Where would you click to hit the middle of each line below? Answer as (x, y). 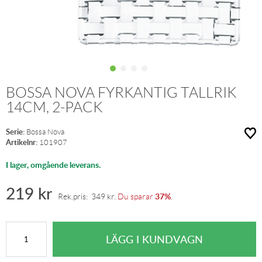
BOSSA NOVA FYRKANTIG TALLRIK (121, 93)
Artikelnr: (22, 142)
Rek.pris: (75, 196)
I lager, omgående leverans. (53, 165)
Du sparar (135, 196)
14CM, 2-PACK (54, 107)
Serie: (15, 132)
